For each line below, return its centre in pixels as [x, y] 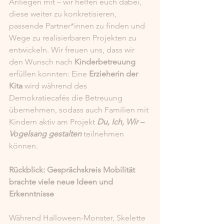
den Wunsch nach [42, 62]
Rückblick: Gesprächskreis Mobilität [73, 170]
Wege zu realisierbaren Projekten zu [74, 38]
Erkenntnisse [31, 194]
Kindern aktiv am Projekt [53, 122]
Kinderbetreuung [105, 62]
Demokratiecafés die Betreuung [67, 98]
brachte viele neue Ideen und [62, 182]
